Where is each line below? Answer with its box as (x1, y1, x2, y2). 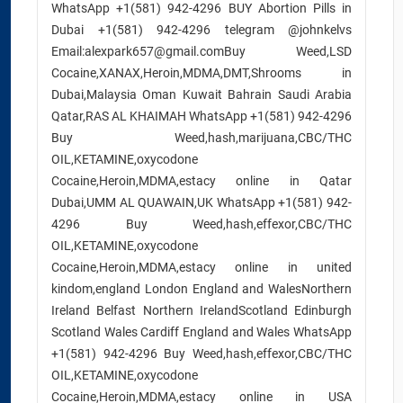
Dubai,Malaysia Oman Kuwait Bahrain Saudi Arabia (51, 87, 352, 102)
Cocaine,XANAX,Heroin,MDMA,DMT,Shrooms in (51, 66, 352, 80)
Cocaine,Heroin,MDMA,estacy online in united (51, 260, 352, 274)
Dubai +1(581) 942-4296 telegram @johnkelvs (51, 22, 352, 37)
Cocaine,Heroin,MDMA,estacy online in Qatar (51, 174, 352, 188)
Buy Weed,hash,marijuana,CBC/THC (51, 130, 352, 145)
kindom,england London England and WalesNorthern (51, 282, 352, 296)
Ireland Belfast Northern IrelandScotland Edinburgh (51, 303, 352, 318)
